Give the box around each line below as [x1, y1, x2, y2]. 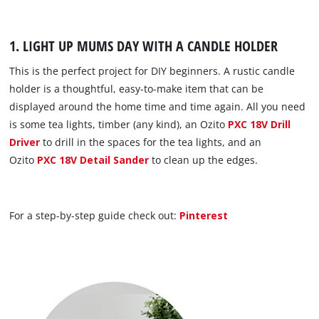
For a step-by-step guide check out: [9, 208, 180, 222]
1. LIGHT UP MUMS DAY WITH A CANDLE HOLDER [9, 36, 278, 56]
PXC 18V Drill [228, 117, 291, 131]
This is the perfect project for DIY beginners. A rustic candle [9, 63, 296, 78]
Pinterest [179, 208, 229, 222]
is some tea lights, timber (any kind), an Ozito [9, 117, 229, 131]
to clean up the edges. [149, 152, 258, 167]
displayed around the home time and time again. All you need [9, 99, 306, 113]
